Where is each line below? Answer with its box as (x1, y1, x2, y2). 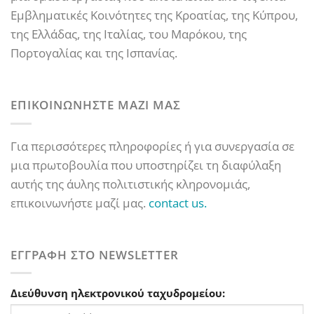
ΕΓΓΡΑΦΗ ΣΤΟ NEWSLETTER (11, 247, 179, 264)
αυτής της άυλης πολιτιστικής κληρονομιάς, (11, 175, 250, 192)
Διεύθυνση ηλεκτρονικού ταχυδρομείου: (11, 286, 225, 301)
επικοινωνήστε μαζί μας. (11, 194, 149, 211)
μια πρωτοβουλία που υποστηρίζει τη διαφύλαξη (11, 156, 281, 173)
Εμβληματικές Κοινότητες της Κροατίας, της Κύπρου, (11, 6, 298, 23)
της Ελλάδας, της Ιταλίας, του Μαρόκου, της (11, 25, 247, 42)
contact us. (149, 194, 212, 211)
